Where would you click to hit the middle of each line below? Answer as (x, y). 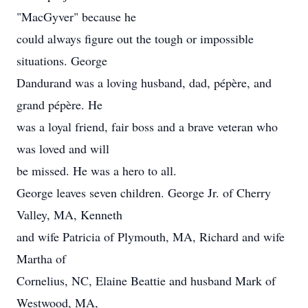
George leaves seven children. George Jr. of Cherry (144, 192)
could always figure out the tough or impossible (135, 38)
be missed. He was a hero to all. (97, 170)
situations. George (62, 60)
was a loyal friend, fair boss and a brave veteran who (147, 126)
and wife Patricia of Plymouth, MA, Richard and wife (151, 236)
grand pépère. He (59, 104)
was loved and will (63, 148)
